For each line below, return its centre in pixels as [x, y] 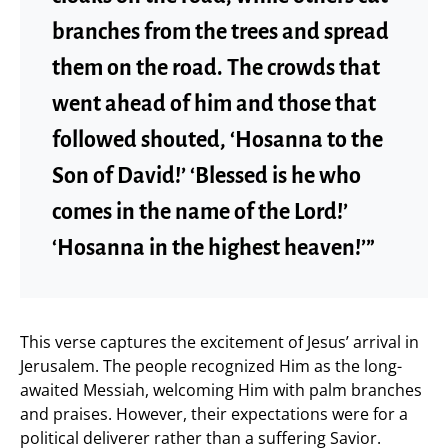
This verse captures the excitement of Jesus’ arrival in [219, 341]
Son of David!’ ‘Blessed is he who [206, 175]
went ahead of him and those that [214, 103]
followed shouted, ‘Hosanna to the [217, 139]
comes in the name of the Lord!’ [200, 211]
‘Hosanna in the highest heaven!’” [213, 247]
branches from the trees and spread [220, 31]
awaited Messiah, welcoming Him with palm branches [221, 389]
